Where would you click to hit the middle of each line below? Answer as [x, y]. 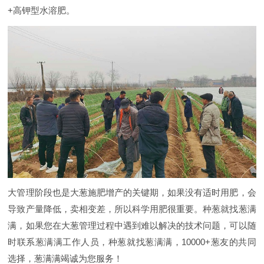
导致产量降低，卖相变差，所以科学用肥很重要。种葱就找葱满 [132, 209]
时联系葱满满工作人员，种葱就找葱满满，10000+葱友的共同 [132, 242]
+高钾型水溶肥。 [42, 11]
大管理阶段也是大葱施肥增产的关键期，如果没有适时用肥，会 [132, 193]
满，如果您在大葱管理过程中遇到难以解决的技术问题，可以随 [132, 226]
